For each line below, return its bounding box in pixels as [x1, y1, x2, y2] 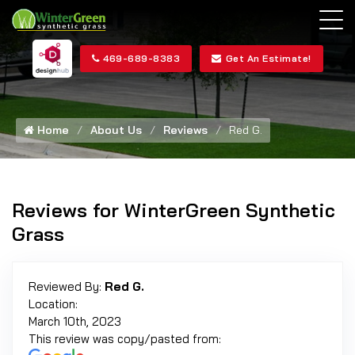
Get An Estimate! [225, 52, 311, 64]
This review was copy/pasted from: [29, 331, 221, 346]
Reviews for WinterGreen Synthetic [12, 198, 335, 222]
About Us [90, 123, 142, 137]
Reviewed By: [29, 279, 105, 294]
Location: [29, 296, 78, 311]
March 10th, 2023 [29, 314, 121, 329]
